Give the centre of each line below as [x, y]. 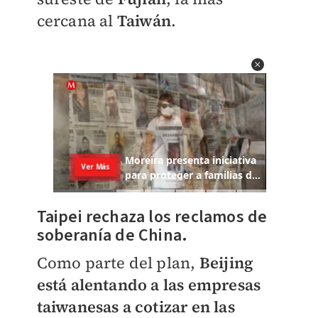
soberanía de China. [112, 235]
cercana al [77, 20]
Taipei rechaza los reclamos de [152, 216]
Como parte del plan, [118, 262]
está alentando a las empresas [149, 284]
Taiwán [144, 20]
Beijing [226, 262]
